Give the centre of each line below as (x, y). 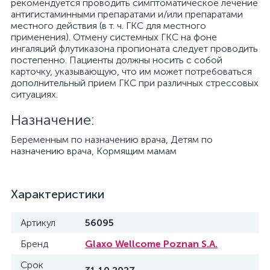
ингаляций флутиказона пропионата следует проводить (134, 49)
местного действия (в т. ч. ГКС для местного (108, 26)
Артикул (38, 223)
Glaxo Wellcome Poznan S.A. (151, 244)
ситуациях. (34, 94)
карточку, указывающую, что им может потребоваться (131, 71)
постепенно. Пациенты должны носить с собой (117, 60)
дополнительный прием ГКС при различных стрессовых (135, 83)
